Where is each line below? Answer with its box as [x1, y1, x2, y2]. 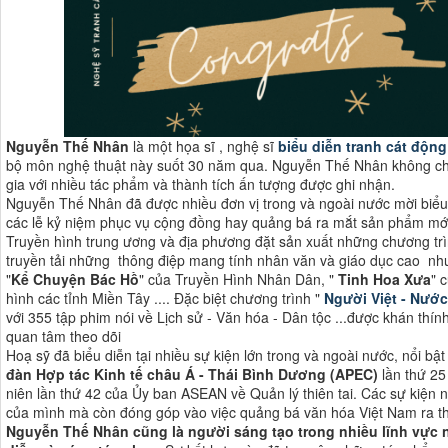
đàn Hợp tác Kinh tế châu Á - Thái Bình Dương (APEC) [6, 363, 382, 384]
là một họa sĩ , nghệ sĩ [133, 135, 278, 156]
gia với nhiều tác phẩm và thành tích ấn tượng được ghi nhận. [6, 173, 395, 194]
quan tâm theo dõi [6, 325, 121, 346]
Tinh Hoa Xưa [338, 268, 431, 289]
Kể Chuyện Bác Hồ [11, 268, 139, 289]
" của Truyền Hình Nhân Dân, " [139, 268, 338, 289]
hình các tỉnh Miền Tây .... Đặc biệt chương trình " [6, 287, 324, 308]
